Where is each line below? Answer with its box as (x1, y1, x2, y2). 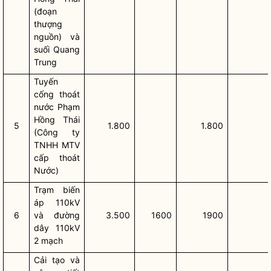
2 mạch (34, 235, 64, 246)
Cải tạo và (34, 255, 80, 265)
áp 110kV (34, 197, 80, 207)
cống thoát (34, 89, 80, 99)
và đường (34, 210, 80, 220)
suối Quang (34, 44, 80, 54)
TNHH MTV (34, 140, 80, 150)
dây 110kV (34, 223, 80, 233)
